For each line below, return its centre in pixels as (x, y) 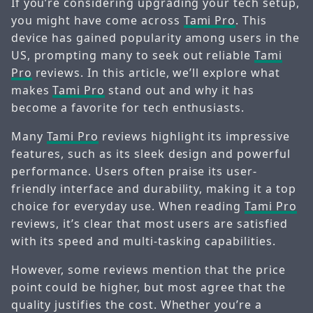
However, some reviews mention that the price (148, 270)
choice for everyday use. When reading (128, 206)
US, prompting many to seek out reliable (133, 56)
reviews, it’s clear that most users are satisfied (149, 224)
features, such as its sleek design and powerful (151, 154)
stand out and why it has (180, 90)
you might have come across (97, 21)
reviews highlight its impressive (194, 137)
